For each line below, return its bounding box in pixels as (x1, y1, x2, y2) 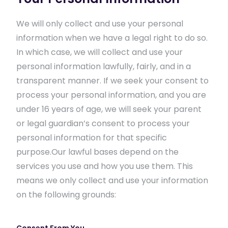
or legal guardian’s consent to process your (16, 118, 190, 129)
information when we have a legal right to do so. (16, 32, 208, 44)
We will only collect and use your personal (16, 18, 183, 30)
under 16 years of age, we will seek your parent (16, 103, 202, 115)
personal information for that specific (16, 132, 167, 144)
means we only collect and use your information (16, 175, 208, 186)
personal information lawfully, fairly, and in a (16, 61, 191, 72)
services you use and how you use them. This (16, 160, 193, 172)
